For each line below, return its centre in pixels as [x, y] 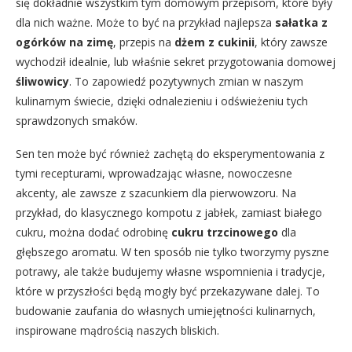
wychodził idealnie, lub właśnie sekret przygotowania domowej [176, 61]
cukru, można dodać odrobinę [93, 232]
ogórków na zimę [64, 42]
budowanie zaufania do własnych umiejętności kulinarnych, [166, 310]
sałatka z [301, 22]
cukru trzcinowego [225, 232]
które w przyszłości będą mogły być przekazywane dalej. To [168, 291]
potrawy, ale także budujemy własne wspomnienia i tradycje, [170, 271]
